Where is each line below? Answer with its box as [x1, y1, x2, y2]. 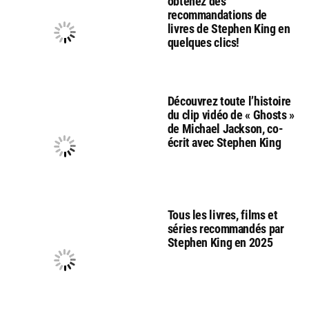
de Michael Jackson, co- [167, 121, 283, 136]
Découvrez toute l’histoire [167, 94, 292, 108]
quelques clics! [167, 35, 240, 50]
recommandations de [167, 8, 268, 22]
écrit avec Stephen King [167, 135, 281, 150]
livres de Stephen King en [167, 21, 290, 36]
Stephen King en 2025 [167, 235, 273, 250]
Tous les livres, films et [167, 208, 278, 222]
